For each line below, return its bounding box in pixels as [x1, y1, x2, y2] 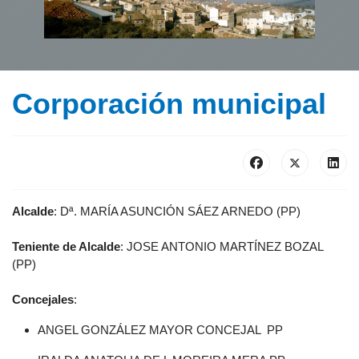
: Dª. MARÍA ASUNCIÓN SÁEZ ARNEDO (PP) [54, 204, 301, 219]
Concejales [12, 292, 74, 307]
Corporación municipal [12, 87, 326, 121]
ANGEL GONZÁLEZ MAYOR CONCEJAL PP [38, 323, 283, 337]
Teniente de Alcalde [12, 240, 120, 254]
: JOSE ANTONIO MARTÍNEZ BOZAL [120, 240, 323, 254]
